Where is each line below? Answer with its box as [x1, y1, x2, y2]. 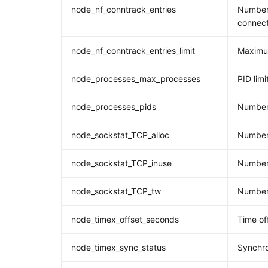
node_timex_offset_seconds [71, 214, 179, 224]
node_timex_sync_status [71, 242, 166, 252]
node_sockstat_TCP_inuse [71, 158, 172, 168]
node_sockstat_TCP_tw [71, 186, 162, 196]
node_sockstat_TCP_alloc [71, 130, 170, 140]
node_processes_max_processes [71, 74, 201, 84]
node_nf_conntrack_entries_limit [71, 45, 196, 56]
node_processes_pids [71, 102, 157, 112]
